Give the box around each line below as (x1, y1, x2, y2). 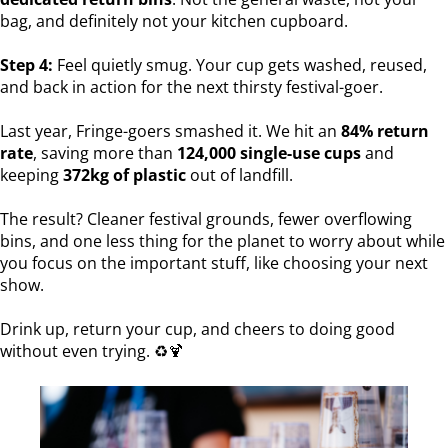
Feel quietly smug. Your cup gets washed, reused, (53, 53, 427, 76)
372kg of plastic (63, 163, 186, 186)
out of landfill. (186, 163, 293, 186)
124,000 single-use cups (177, 141, 361, 164)
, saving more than (33, 141, 177, 164)
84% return (341, 119, 429, 142)
